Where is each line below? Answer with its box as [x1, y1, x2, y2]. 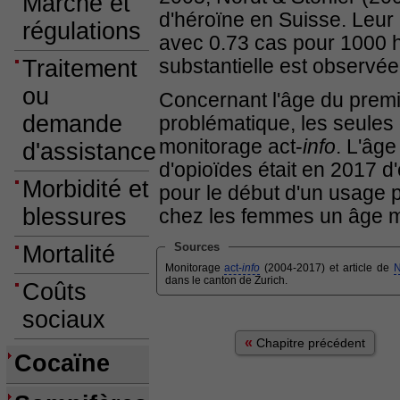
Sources [174, 240, 220, 254]
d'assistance [22, 138, 156, 165]
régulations [22, 18, 141, 45]
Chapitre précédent [252, 336, 365, 350]
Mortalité [22, 241, 115, 268]
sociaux [22, 306, 105, 333]
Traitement [22, 55, 137, 82]
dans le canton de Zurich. [165, 274, 287, 287]
